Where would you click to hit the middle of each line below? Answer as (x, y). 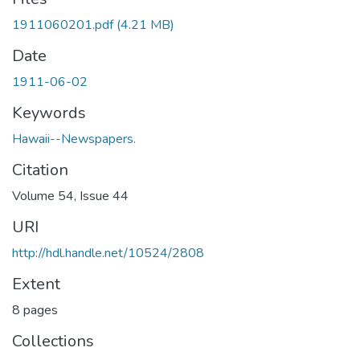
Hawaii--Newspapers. (74, 139)
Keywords (49, 113)
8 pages (35, 310)
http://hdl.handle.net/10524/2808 (108, 253)
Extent (36, 284)
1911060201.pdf (63, 25)
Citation (40, 170)
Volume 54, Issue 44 (70, 196)
